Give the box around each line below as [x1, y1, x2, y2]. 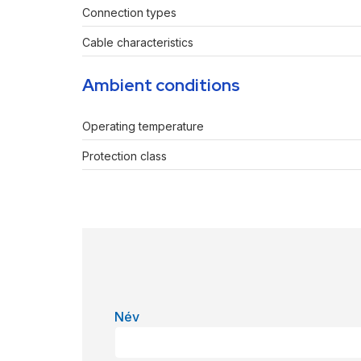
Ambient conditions [82, 74, 240, 97]
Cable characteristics [82, 35, 193, 50]
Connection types [82, 6, 176, 20]
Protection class [82, 149, 167, 164]
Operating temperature [82, 119, 204, 134]
